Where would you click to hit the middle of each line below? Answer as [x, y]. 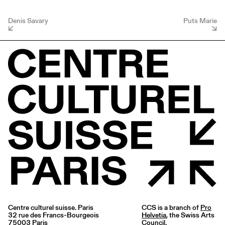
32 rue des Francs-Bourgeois [53, 215]
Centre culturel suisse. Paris [51, 208]
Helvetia [154, 215]
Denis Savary [28, 20]
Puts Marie [200, 20]
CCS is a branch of [171, 208]
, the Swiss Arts [190, 215]
